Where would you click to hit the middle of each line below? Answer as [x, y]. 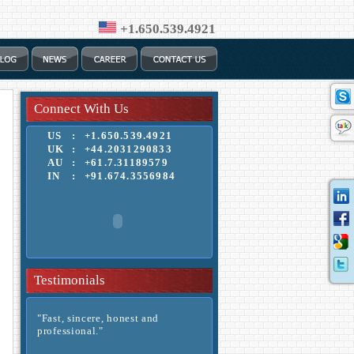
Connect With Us [81, 109]
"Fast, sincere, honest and [98, 318]
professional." [70, 331]
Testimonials [70, 280]
